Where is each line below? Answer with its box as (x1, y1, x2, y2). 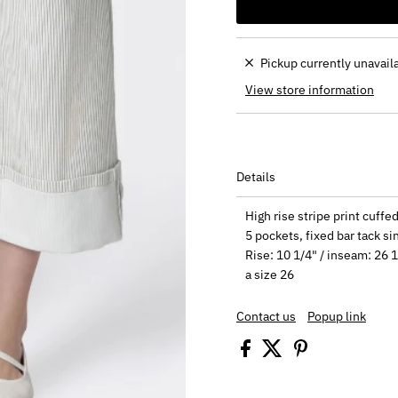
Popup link (306, 308, 366, 325)
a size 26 (244, 267, 294, 283)
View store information (244, 81, 374, 98)
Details (235, 169, 275, 186)
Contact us (235, 308, 296, 325)
